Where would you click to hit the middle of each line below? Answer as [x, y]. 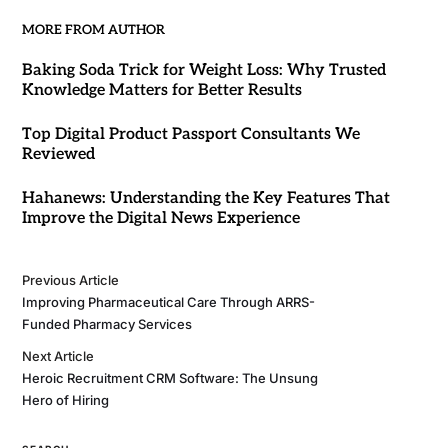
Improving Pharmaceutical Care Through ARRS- [168, 302]
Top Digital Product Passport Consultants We [190, 134]
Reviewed [58, 154]
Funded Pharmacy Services [106, 324]
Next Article [57, 356]
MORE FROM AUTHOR [93, 30]
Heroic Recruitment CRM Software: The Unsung [169, 378]
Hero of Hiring [65, 400]
